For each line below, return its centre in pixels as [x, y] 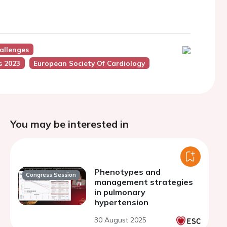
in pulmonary [120, 192]
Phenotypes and [127, 172]
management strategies [144, 182]
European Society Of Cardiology [89, 63]
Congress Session [51, 175]
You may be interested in [69, 124]
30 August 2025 [120, 220]
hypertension [121, 202]
